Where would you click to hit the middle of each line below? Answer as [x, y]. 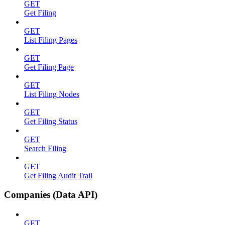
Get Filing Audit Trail [58, 175]
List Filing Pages [51, 40]
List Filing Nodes [52, 94]
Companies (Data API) [51, 195]
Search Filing [45, 148]
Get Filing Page [49, 67]
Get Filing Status [51, 121]
